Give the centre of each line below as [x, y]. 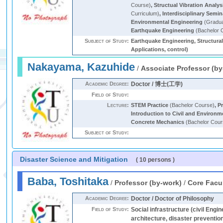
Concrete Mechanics [158, 122]
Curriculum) [145, 13]
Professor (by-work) [148, 183]
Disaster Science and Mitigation [74, 159]
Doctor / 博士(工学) [157, 84]
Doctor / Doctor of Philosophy [173, 199]
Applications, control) [160, 49]
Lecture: [118, 105]
